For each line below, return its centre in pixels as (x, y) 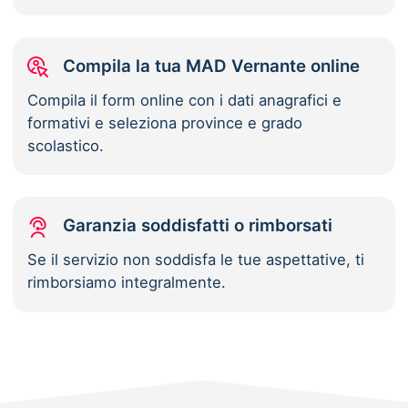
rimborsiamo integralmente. (127, 283)
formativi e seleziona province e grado (165, 123)
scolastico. (66, 146)
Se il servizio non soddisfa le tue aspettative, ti (196, 260)
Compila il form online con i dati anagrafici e (185, 101)
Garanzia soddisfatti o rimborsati (198, 226)
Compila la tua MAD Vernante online (212, 66)
